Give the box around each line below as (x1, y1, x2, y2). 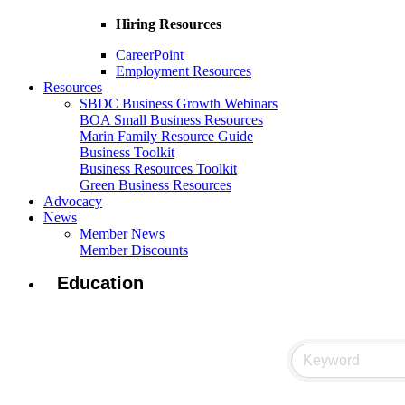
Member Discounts (80, 242, 188, 259)
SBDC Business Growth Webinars (80, 96, 278, 112)
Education (57, 273, 144, 294)
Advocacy (43, 193, 102, 210)
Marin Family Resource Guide (80, 128, 253, 145)
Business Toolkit (80, 145, 174, 161)
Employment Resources (116, 63, 251, 80)
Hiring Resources (116, 16, 221, 33)
